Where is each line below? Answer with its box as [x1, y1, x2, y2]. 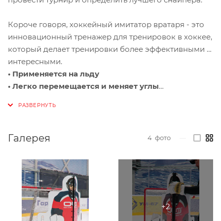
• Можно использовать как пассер [8, 93, 145, 103]
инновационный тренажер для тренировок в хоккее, [8, 32, 212, 41]
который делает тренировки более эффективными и [8, 44, 212, 54]
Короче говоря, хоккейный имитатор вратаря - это [8, 19, 204, 29]
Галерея [8, 132, 50, 144]
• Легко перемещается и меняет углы [8, 81, 159, 91]
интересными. [8, 56, 62, 66]
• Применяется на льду [8, 69, 99, 78]
